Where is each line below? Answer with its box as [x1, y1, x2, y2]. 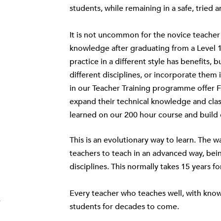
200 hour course [124, 110, 183, 121]
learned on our [69, 110, 124, 121]
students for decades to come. [69, 201, 179, 213]
